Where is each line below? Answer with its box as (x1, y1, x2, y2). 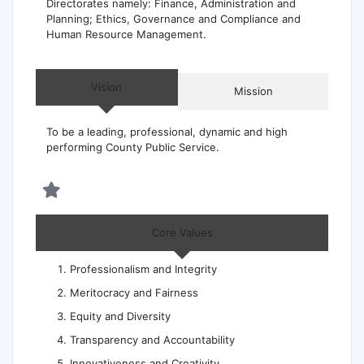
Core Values (151, 226, 213, 239)
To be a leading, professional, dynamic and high (45, 125, 288, 138)
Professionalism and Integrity (70, 262, 218, 275)
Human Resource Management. (45, 28, 206, 41)
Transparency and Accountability (70, 333, 236, 346)
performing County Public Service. (45, 141, 219, 154)
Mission (233, 84, 273, 97)
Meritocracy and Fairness (70, 286, 199, 299)
